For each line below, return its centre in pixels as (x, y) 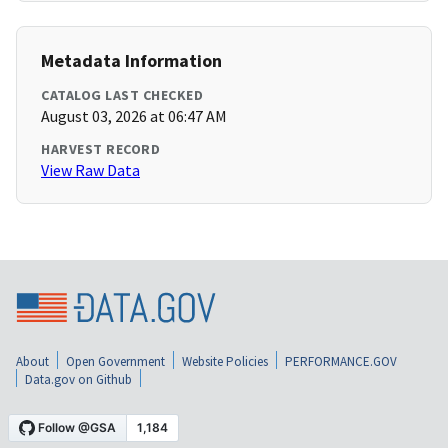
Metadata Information (131, 61)
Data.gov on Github (78, 379)
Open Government (115, 361)
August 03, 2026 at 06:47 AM (134, 116)
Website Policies (225, 361)
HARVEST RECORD (100, 149)
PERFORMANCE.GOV (341, 361)
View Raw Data (90, 170)
